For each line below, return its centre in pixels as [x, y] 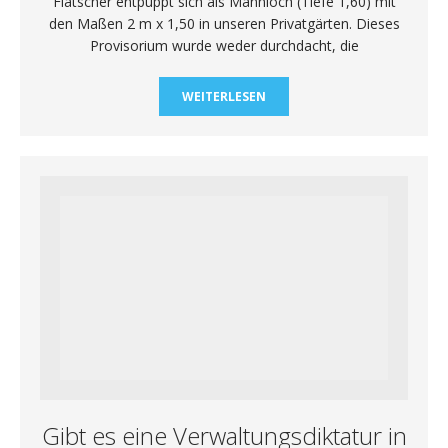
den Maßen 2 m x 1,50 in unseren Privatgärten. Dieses [224, 23]
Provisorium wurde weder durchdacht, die [224, 45]
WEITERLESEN [224, 96]
